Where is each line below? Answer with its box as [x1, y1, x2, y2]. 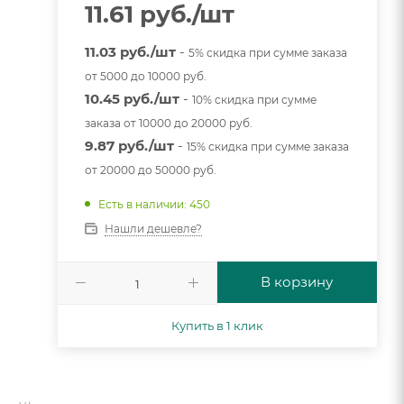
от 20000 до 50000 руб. [84, 162, 216, 177]
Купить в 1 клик [170, 317, 263, 333]
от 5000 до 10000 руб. [84, 69, 207, 83]
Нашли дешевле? [104, 221, 202, 235]
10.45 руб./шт [84, 89, 179, 107]
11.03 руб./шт [84, 42, 176, 60]
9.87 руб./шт [84, 136, 174, 154]
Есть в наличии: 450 [97, 197, 210, 211]
